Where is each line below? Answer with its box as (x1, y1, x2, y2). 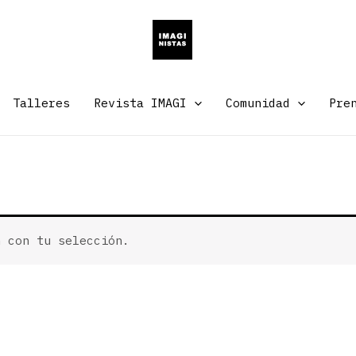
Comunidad (225, 95, 290, 110)
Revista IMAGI (93, 95, 187, 110)
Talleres (12, 95, 70, 110)
